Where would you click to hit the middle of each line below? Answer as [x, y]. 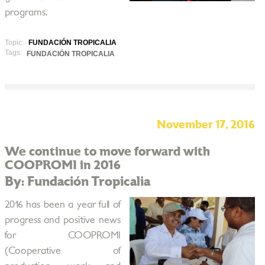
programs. [26, 12]
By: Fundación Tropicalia [77, 182]
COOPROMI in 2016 [62, 165]
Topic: [15, 43]
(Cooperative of [62, 251]
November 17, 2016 [206, 125]
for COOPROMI [62, 235]
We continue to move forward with [107, 152]
